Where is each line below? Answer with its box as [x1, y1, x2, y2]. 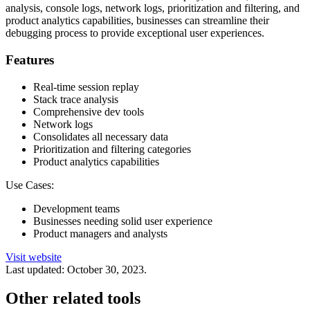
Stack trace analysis [33, 93, 118, 105]
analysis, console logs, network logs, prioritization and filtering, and [6, 2, 300, 15]
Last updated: [6, 263, 64, 275]
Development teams [33, 202, 120, 215]
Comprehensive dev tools [33, 105, 144, 118]
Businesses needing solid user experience [33, 215, 212, 227]
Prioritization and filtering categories [33, 143, 191, 155]
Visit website [6, 250, 62, 263]
